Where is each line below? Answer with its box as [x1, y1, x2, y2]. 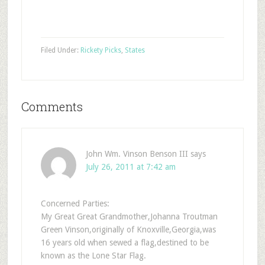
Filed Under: [40, 46, 80, 54]
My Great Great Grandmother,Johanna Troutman [40, 211, 218, 221]
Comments [21, 98, 83, 114]
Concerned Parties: [40, 198, 109, 208]
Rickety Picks [80, 46, 121, 54]
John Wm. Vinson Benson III [85, 148, 188, 159]
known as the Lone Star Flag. [40, 250, 146, 260]
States [124, 46, 145, 54]
